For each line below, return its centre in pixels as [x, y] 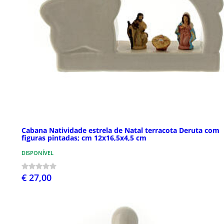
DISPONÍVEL [37, 153]
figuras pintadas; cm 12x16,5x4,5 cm [84, 138]
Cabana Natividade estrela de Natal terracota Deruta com [120, 130]
